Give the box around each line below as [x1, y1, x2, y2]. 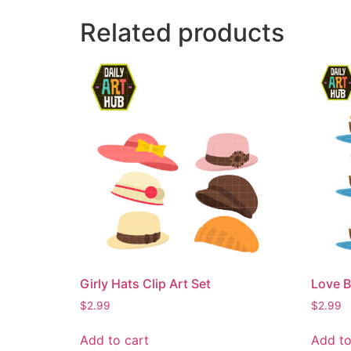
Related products [80, 17, 284, 49]
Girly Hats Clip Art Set [80, 275, 211, 291]
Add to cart [80, 332, 149, 349]
